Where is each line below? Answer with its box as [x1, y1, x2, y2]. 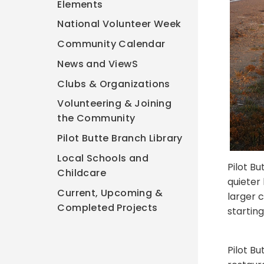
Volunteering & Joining [57, 97, 172, 111]
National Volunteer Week [57, 17, 181, 31]
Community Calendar [57, 37, 166, 51]
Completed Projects [57, 200, 158, 214]
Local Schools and [57, 151, 149, 165]
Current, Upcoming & [57, 186, 163, 200]
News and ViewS [57, 57, 138, 71]
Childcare [57, 166, 107, 180]
